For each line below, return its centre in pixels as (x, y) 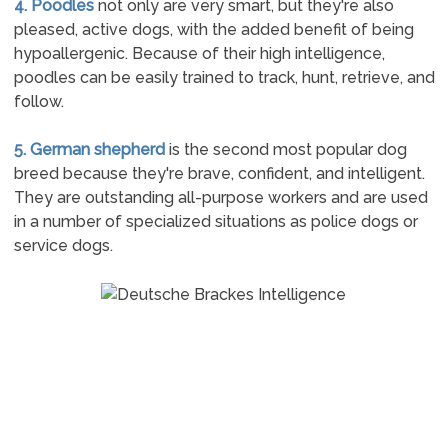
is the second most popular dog (285, 149)
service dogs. (63, 245)
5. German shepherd (89, 149)
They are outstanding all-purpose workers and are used (220, 197)
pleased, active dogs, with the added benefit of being (213, 29)
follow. (38, 101)
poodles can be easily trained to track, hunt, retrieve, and (224, 77)
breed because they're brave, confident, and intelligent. (219, 173)
